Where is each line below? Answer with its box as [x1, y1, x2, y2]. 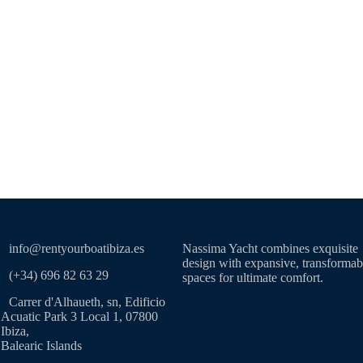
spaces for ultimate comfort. [181, 271, 323, 285]
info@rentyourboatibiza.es [9, 241, 144, 256]
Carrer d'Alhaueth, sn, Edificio [9, 295, 165, 310]
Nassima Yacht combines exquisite [181, 241, 358, 256]
